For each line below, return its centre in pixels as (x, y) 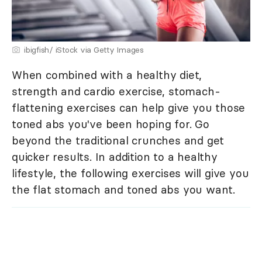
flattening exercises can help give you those (129, 107)
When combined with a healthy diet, (107, 75)
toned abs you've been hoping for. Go (111, 124)
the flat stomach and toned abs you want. (123, 189)
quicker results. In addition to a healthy (115, 156)
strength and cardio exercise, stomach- (116, 91)
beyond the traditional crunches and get (118, 140)
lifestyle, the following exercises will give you (130, 173)
